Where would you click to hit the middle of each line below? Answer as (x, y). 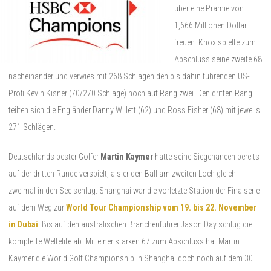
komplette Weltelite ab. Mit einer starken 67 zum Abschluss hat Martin (124, 241)
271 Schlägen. (32, 127)
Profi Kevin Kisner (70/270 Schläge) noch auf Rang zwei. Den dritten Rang (130, 93)
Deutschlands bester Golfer (54, 156)
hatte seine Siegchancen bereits (206, 156)
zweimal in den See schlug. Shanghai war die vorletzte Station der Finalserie (134, 190)
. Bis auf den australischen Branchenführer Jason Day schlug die (145, 224)
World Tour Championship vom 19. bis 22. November (161, 207)
